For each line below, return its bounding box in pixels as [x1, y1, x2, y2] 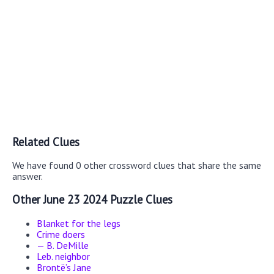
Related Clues [12, 134, 80, 149]
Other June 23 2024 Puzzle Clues [12, 192, 172, 207]
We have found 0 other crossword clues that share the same [12, 159, 261, 172]
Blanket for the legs [37, 217, 120, 229]
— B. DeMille [37, 239, 89, 251]
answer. [12, 170, 43, 183]
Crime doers [37, 228, 85, 240]
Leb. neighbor [37, 250, 90, 262]
